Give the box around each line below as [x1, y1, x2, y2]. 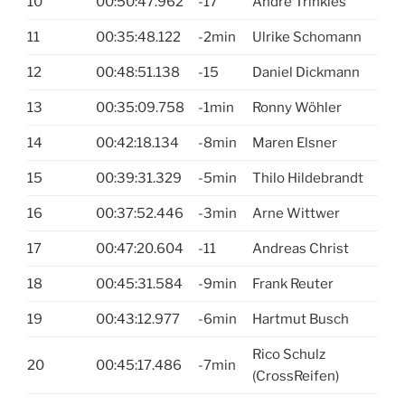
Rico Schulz [251, 345, 325, 363]
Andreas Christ [251, 240, 349, 257]
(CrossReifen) [251, 367, 339, 384]
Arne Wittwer [251, 204, 340, 221]
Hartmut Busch [251, 310, 349, 327]
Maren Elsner [251, 134, 337, 151]
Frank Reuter [251, 275, 334, 292]
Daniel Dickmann [251, 63, 360, 80]
